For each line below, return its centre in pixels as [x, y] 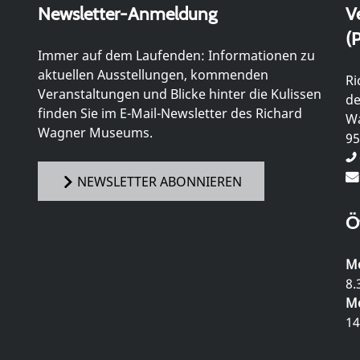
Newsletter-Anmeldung [127, 13]
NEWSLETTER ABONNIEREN [159, 181]
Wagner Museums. [95, 132]
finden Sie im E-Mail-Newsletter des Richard [170, 113]
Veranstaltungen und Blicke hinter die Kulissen [179, 94]
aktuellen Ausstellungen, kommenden [153, 74]
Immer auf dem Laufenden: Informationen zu [176, 55]
